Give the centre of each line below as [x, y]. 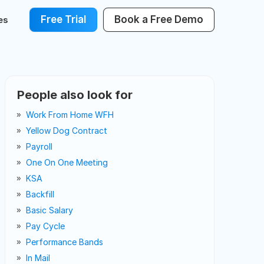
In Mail [38, 258]
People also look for [75, 95]
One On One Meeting [67, 162]
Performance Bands [65, 242]
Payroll [39, 146]
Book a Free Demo [159, 20]
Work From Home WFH [70, 115]
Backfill [40, 194]
